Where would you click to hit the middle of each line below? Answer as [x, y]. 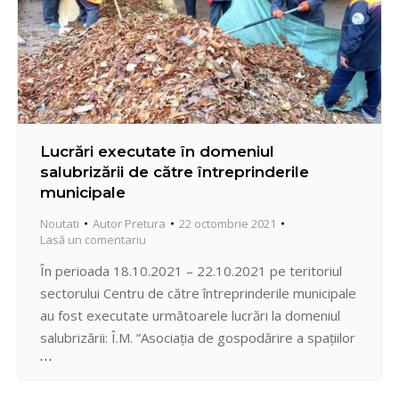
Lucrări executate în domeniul [157, 152]
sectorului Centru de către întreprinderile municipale [198, 293]
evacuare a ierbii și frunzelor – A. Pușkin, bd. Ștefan [193, 383]
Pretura [145, 224]
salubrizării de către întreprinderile [175, 172]
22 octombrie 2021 [228, 224]
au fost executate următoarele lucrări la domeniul [190, 316]
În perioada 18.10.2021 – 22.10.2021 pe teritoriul [191, 271]
